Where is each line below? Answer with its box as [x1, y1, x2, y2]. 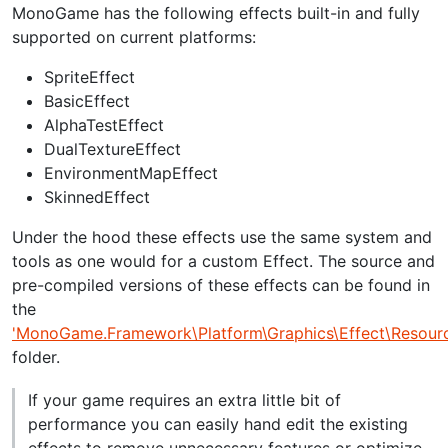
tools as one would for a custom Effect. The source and [12, 250, 435, 271]
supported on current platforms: [12, 26, 256, 47]
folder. [12, 346, 60, 367]
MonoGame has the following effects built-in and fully [12, 2, 420, 23]
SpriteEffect [44, 66, 135, 87]
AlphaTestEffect [44, 114, 164, 135]
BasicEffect [44, 90, 130, 111]
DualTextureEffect [44, 138, 181, 159]
